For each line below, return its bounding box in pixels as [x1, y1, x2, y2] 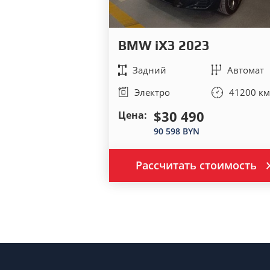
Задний [132, 63, 166, 76]
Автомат [227, 63, 265, 76]
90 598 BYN [153, 125, 199, 137]
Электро [134, 86, 170, 98]
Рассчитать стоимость [136, 157, 257, 172]
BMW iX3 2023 [118, 37, 210, 53]
